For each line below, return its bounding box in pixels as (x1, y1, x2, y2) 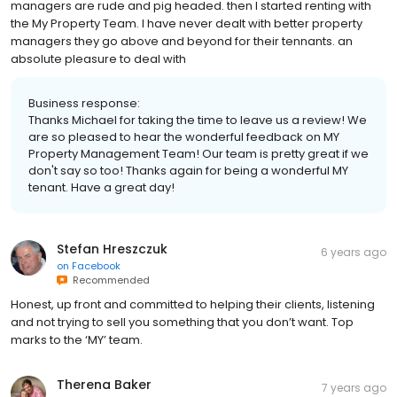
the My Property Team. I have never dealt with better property (11, 14, 362, 32)
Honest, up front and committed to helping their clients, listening (11, 295, 375, 313)
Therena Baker (57, 375, 152, 393)
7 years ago (322, 379, 386, 395)
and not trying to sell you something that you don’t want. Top (11, 313, 354, 331)
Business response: (28, 94, 140, 112)
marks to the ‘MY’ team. (11, 331, 143, 348)
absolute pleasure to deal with (11, 50, 186, 67)
